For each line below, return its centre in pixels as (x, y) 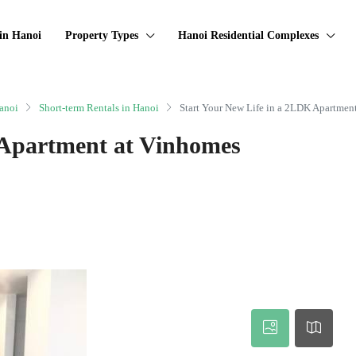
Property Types (102, 35)
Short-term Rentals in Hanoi (99, 107)
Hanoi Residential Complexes (248, 35)
